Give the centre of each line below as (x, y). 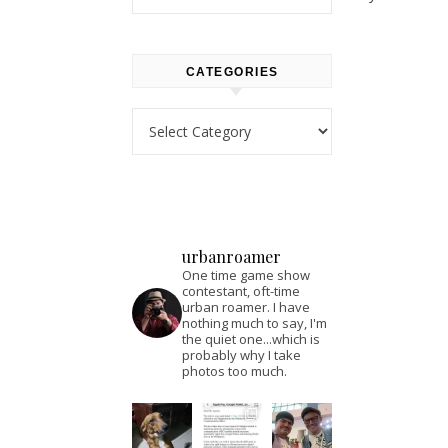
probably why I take (241, 355)
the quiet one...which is (251, 339)
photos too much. (234, 371)
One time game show (246, 275)
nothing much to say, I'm (254, 323)
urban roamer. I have (246, 307)
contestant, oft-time (241, 291)
